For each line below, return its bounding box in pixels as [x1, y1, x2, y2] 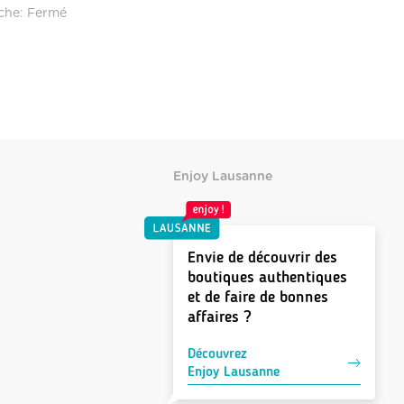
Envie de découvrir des [188, 247, 337, 268]
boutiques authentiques [188, 267, 347, 288]
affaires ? [188, 307, 252, 327]
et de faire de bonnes [188, 287, 328, 308]
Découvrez [188, 344, 247, 363]
